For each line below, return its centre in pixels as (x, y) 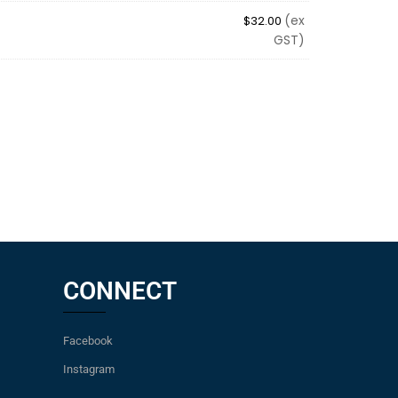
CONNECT (120, 291)
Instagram (89, 370)
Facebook (88, 341)
